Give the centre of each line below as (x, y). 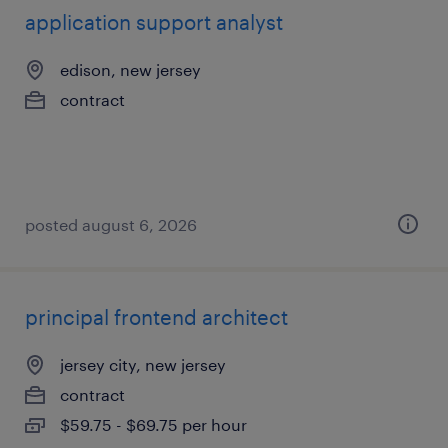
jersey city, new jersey (143, 364)
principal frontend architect (156, 317)
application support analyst (154, 22)
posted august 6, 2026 (111, 224)
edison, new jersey (130, 69)
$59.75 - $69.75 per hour (153, 424)
